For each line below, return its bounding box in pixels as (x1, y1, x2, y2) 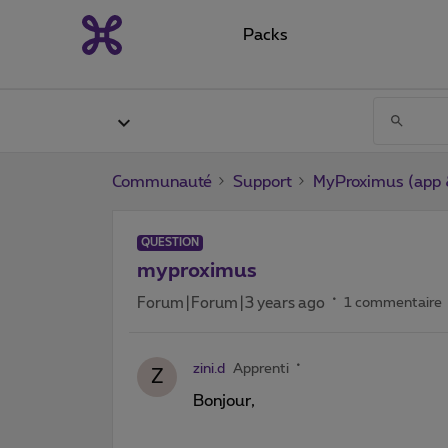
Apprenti (233, 361, 289, 376)
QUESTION (141, 236, 199, 248)
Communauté (112, 173, 212, 190)
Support (233, 173, 292, 190)
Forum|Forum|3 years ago (137, 295, 325, 311)
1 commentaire (344, 295, 442, 310)
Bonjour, (193, 392, 255, 409)
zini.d (193, 361, 225, 376)
